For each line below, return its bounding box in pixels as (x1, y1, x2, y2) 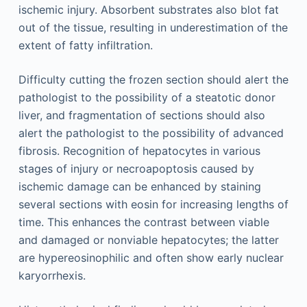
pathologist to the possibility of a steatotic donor (18, 90, 275, 104)
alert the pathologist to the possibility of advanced (18, 125, 284, 140)
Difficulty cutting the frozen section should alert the (18, 72, 288, 86)
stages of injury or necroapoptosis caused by (18, 161, 254, 175)
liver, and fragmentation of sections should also (18, 108, 265, 122)
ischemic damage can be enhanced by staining (18, 179, 261, 193)
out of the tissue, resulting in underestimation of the (18, 20, 288, 34)
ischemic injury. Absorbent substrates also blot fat (18, 2, 279, 16)
